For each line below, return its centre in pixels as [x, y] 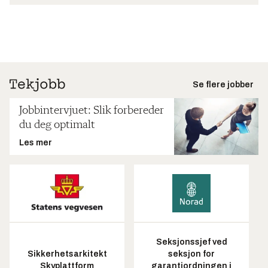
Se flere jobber [223, 85]
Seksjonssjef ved [191, 242]
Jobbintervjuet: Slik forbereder [92, 111]
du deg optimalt [57, 125]
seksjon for [191, 254]
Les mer [36, 143]
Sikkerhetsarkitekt [67, 254]
